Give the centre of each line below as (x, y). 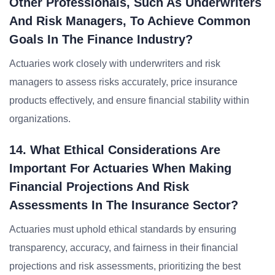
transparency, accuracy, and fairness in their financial (124, 248)
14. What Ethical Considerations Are (115, 150)
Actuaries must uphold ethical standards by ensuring (123, 229)
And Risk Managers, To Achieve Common (130, 21)
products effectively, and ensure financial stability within (129, 100)
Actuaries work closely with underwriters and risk (115, 64)
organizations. (40, 119)
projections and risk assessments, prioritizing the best (125, 266)
